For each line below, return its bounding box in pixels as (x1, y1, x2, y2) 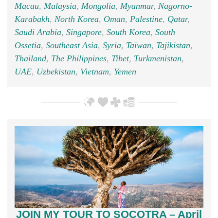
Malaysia (44, 1, 76, 11)
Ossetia (15, 40, 41, 51)
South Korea (107, 27, 150, 37)
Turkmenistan (134, 54, 182, 64)
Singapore (66, 27, 102, 37)
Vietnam (80, 67, 109, 77)
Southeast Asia (46, 40, 98, 51)
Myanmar (120, 1, 153, 11)
